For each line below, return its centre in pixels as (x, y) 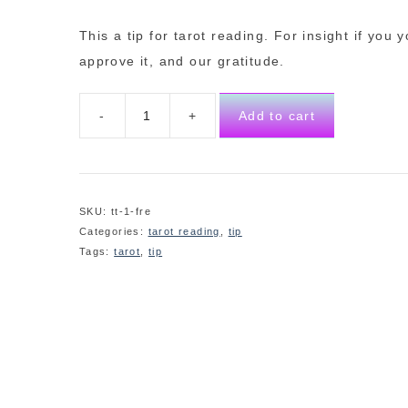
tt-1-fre (131, 211)
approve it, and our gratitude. (182, 61)
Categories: (113, 231)
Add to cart (277, 116)
